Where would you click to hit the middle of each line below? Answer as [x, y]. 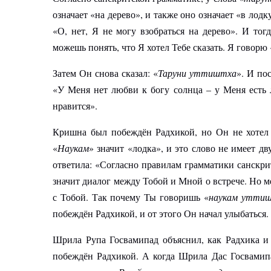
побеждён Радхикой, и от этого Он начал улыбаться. [161, 214]
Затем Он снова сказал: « [105, 73]
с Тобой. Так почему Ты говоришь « [131, 197]
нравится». [75, 106]
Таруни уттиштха [197, 73]
